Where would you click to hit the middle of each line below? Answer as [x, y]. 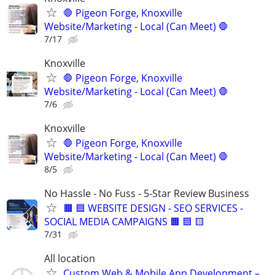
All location [70, 259]
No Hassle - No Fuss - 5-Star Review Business [147, 194]
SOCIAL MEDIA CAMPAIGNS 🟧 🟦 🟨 [124, 222]
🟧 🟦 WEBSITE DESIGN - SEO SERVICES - [153, 208]
